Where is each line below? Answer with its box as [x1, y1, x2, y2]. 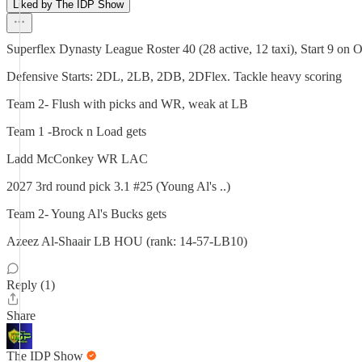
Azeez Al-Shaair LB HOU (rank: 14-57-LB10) [6, 234, 247, 248]
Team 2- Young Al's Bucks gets [6, 207, 166, 221]
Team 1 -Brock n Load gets [6, 124, 146, 138]
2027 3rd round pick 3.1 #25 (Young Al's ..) [6, 179, 230, 193]
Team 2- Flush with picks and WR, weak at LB [6, 97, 248, 111]
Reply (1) [6, 278, 55, 292]
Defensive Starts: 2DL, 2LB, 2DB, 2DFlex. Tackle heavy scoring [6, 69, 342, 83]
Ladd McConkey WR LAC [6, 152, 148, 166]
